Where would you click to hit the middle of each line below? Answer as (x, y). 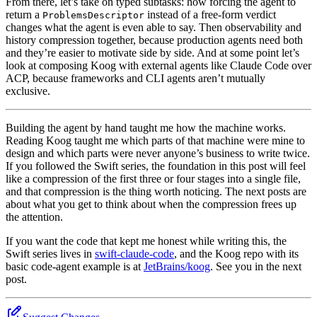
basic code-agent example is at (75, 266)
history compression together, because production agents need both (154, 40)
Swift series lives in (50, 253)
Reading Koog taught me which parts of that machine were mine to (155, 140)
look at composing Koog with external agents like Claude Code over (158, 65)
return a (24, 14)
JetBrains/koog (177, 266)
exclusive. (28, 91)
